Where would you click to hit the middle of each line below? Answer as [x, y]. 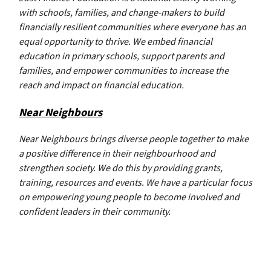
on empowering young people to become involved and [129, 198]
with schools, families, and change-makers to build [122, 12]
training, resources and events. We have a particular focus [135, 183]
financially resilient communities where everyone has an [132, 27]
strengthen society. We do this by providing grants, [121, 168]
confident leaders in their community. [95, 212]
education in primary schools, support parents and [122, 56]
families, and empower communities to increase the [124, 70]
